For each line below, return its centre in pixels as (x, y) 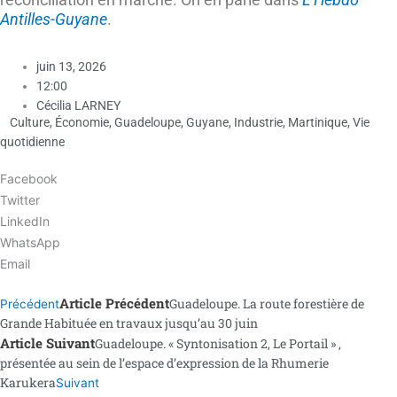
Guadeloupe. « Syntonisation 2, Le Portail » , (218, 344)
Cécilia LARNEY (79, 106)
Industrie (258, 122)
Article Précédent (114, 304)
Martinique (318, 122)
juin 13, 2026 (72, 67)
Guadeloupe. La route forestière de (267, 304)
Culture (30, 122)
